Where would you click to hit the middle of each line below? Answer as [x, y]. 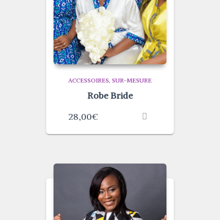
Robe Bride [110, 96]
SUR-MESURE [132, 80]
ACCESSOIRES [89, 80]
